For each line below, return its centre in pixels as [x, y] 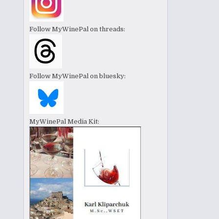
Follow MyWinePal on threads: [77, 29]
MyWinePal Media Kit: [65, 122]
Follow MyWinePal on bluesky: [78, 76]
